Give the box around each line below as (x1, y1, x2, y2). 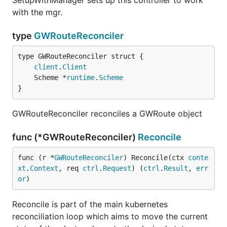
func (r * (18, 154, 54, 162)
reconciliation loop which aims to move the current (12, 211, 208, 221)
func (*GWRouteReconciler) (12, 132, 138, 142)
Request (103, 164, 131, 172)
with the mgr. (12, 7, 62, 17)
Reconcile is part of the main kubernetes (12, 199, 168, 209)
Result (164, 164, 188, 172)
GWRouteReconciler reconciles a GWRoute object (12, 108, 202, 119)
